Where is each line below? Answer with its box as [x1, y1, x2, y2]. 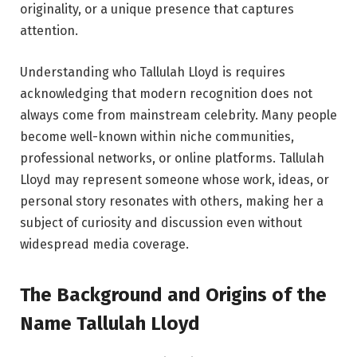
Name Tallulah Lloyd [20, 312, 200, 335]
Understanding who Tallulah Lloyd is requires [20, 64, 285, 80]
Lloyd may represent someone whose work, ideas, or [20, 171, 329, 187]
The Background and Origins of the [20, 284, 327, 307]
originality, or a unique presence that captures [20, 2, 294, 18]
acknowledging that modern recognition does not [20, 85, 312, 101]
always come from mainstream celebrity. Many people [20, 107, 337, 123]
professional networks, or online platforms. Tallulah [20, 150, 324, 166]
